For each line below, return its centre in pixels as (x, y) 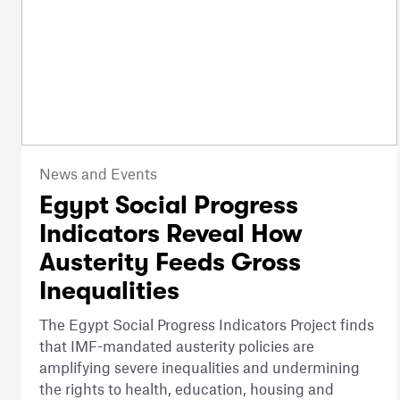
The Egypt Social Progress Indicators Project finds (207, 325)
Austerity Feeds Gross (170, 263)
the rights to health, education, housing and (187, 389)
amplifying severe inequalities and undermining (200, 367)
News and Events (98, 174)
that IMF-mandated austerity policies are (177, 346)
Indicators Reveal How (171, 234)
